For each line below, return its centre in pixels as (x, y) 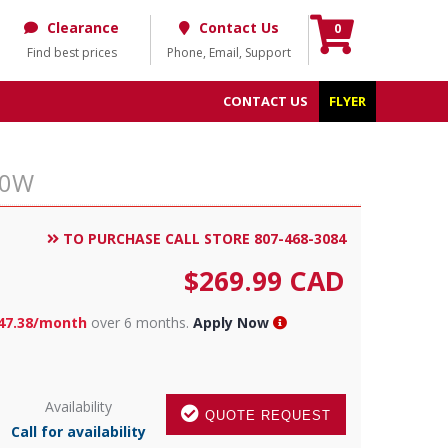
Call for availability (78, 431)
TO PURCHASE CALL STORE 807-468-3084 (202, 238)
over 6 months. (139, 322)
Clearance (83, 27)
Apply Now (230, 322)
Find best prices (71, 52)
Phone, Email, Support (229, 52)
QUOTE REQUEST (265, 415)
